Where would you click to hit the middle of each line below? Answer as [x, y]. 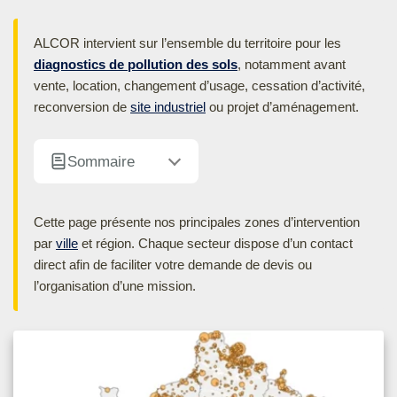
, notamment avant [292, 65]
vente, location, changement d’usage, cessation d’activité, [199, 86]
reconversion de [82, 107]
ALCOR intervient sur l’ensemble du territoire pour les [187, 43]
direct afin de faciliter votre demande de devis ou [173, 265]
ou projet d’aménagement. [282, 107]
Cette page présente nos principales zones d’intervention [197, 222]
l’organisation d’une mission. [115, 286]
